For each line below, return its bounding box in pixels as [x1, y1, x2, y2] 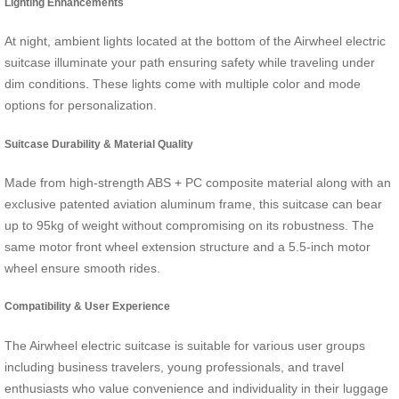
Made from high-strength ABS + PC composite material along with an [4, 175, 391, 191]
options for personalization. [4, 98, 157, 113]
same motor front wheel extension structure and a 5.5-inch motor [4, 240, 370, 255]
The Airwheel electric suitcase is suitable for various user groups [4, 338, 365, 353]
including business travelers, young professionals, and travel [4, 359, 344, 374]
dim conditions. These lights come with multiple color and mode [4, 77, 361, 92]
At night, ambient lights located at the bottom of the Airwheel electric [4, 34, 386, 49]
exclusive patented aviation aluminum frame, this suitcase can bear [4, 197, 382, 212]
